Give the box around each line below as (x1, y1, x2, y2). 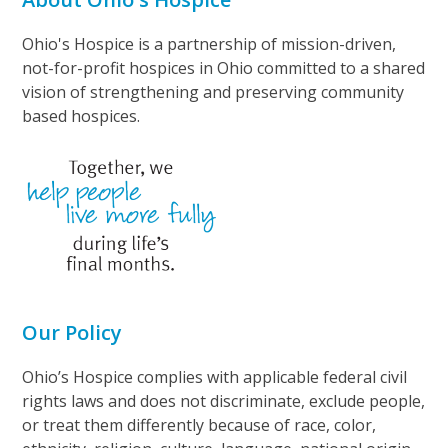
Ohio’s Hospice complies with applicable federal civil (22, 366, 408, 389)
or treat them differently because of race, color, (22, 414, 377, 437)
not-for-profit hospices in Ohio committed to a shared (22, 57, 426, 80)
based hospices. (22, 105, 141, 128)
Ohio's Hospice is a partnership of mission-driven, (22, 33, 397, 56)
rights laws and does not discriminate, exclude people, (22, 390, 426, 413)
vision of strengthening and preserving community (22, 81, 405, 104)
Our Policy (22, 319, 123, 347)
